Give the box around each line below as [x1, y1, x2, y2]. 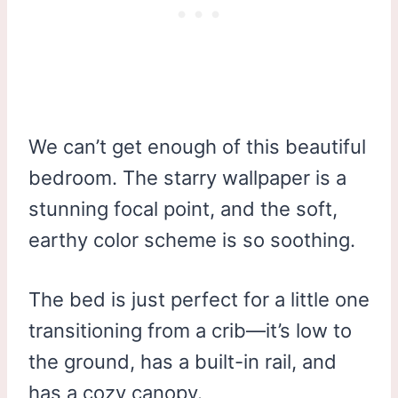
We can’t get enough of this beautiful [28, 134, 366, 158]
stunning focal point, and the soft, [28, 196, 338, 220]
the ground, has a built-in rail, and [28, 349, 337, 373]
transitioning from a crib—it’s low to [28, 318, 352, 342]
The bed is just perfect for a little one [28, 287, 370, 311]
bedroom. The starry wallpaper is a [28, 165, 346, 189]
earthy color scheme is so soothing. [28, 227, 355, 251]
